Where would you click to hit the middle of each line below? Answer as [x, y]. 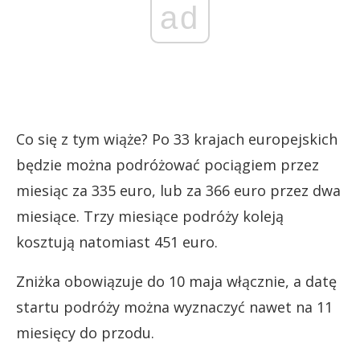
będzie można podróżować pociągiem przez [168, 164]
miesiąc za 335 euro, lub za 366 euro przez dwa [178, 190]
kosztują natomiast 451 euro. [117, 241]
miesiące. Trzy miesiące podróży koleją [150, 216]
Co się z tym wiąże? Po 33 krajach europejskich [177, 139]
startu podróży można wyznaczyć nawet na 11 [174, 307]
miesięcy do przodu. [85, 332]
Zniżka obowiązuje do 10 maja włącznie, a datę [176, 281]
